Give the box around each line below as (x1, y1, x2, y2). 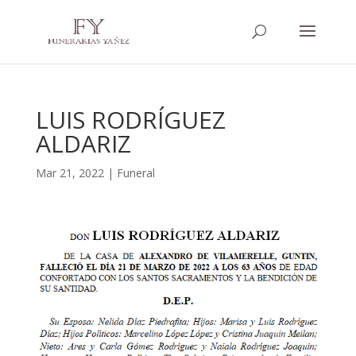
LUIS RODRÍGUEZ (35, 103, 226, 136)
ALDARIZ (35, 127, 131, 160)
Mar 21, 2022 (35, 165, 104, 180)
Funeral (116, 165, 155, 180)
